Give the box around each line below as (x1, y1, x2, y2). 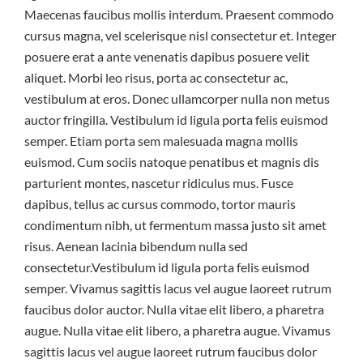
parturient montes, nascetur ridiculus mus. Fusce (24, 175, 293, 190)
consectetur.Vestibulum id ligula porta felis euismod (24, 259, 310, 275)
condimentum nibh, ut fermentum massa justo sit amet (24, 217, 327, 233)
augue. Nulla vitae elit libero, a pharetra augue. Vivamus (24, 322, 331, 338)
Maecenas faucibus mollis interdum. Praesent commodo (24, 6, 334, 22)
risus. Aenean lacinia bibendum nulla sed (24, 238, 248, 254)
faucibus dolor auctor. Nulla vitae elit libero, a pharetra (24, 301, 324, 317)
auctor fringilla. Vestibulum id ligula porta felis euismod (24, 112, 328, 127)
